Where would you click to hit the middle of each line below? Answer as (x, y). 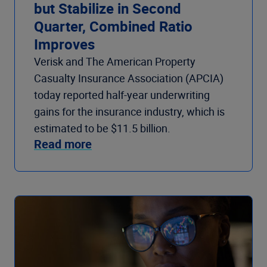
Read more (63, 144)
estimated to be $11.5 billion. (105, 128)
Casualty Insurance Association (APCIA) (129, 78)
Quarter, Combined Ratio (113, 27)
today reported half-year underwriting (122, 95)
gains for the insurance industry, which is (129, 112)
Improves (64, 44)
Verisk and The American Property (115, 62)
